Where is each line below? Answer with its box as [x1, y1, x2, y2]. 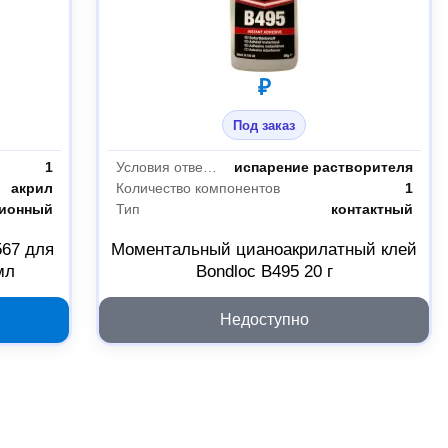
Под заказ [233, 117, 296, 133]
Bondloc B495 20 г [195, 261, 333, 281]
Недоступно [219, 310, 309, 328]
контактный [330, 200, 413, 217]
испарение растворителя [233, 159, 413, 176]
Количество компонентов [115, 180, 280, 197]
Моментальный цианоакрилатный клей [111, 239, 418, 259]
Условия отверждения [202, 159, 217, 176]
